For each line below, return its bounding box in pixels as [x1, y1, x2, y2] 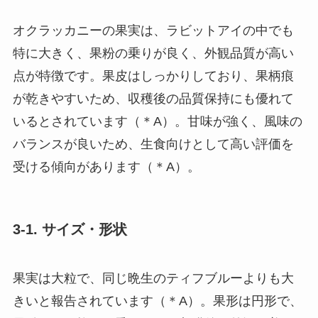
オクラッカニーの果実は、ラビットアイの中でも [12, 23, 294, 38]
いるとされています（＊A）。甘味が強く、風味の [12, 114, 302, 128]
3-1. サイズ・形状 [12, 221, 127, 237]
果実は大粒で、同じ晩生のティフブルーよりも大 [12, 271, 294, 286]
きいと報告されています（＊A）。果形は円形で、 [12, 294, 302, 309]
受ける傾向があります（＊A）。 [12, 159, 200, 174]
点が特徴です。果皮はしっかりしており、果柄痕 [12, 68, 294, 83]
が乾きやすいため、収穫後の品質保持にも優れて [12, 91, 294, 106]
